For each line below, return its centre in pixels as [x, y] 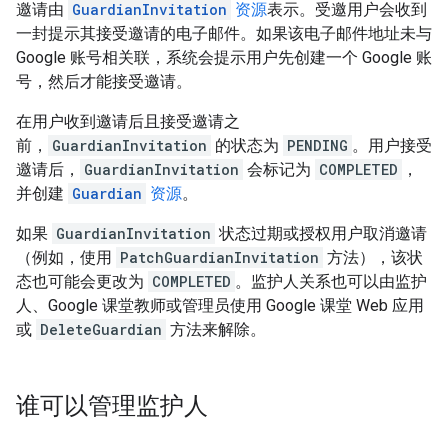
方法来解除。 [216, 329]
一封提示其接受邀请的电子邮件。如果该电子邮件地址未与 [224, 33]
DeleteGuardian [101, 329]
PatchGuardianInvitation [219, 257]
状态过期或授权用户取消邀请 [321, 233]
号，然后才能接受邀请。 [104, 81]
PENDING [317, 145]
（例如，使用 [66, 257]
